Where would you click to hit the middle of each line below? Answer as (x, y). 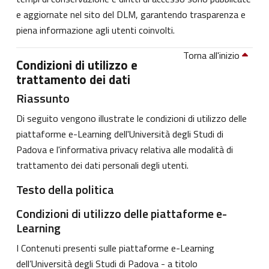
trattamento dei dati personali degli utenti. (102, 165)
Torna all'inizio (213, 55)
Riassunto (43, 98)
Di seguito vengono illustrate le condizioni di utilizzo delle (131, 118)
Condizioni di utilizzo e (77, 65)
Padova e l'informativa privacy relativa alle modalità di (125, 149)
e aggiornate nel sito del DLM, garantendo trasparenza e (131, 14)
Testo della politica (65, 189)
